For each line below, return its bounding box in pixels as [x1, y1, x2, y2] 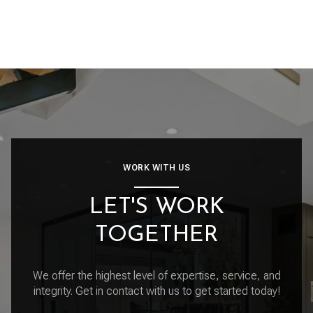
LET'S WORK [89, 196, 224, 219]
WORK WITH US [123, 163, 190, 173]
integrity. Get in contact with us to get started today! [33, 284, 280, 298]
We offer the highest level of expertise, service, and [32, 268, 281, 282]
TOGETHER [95, 224, 218, 247]
